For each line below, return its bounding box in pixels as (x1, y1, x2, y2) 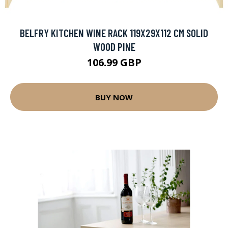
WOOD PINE (93, 40, 135, 53)
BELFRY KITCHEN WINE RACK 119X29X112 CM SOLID (20, 26, 208, 39)
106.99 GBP (87, 55, 141, 69)
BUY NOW (95, 92, 133, 102)
